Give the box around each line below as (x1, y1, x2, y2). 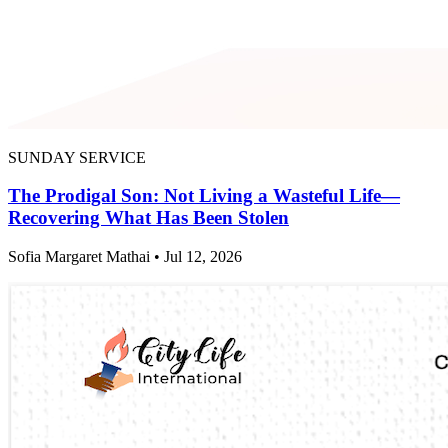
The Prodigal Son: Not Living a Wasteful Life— (8, 185, 400, 207)
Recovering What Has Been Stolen (8, 207, 289, 229)
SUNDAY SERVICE (8, 148, 146, 166)
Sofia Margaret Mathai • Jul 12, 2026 (8, 247, 242, 265)
